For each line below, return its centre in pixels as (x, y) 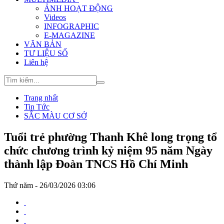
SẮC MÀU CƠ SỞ (55, 116)
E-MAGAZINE (69, 35)
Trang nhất (41, 98)
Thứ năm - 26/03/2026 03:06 (50, 185)
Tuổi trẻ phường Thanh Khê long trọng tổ (110, 137)
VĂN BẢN (43, 44)
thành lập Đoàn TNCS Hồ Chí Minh (96, 164)
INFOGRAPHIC (71, 26)
